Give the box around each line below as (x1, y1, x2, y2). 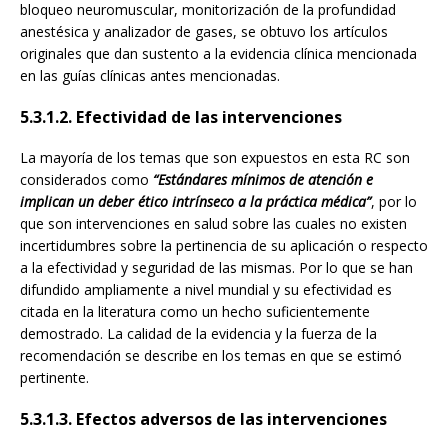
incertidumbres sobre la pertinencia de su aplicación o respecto (20, 236, 428, 256)
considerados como (20, 170, 153, 190)
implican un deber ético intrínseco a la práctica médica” (20, 192, 371, 212)
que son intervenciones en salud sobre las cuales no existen (20, 214, 407, 234)
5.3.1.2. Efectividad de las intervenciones (20, 106, 342, 129)
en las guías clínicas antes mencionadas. (20, 66, 280, 86)
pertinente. (20, 368, 89, 388)
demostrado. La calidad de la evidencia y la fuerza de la (20, 324, 377, 344)
